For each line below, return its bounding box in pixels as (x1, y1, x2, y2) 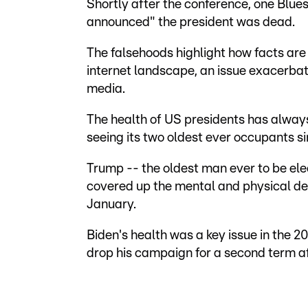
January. (87, 198, 136, 211)
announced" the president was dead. (87, 16, 295, 29)
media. (87, 82, 125, 96)
